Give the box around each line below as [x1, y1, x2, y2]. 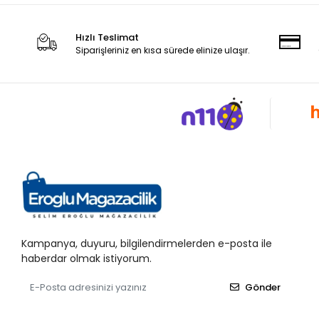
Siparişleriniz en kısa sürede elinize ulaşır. [75, 44, 251, 56]
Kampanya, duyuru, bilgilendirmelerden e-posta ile [21, 236, 273, 251]
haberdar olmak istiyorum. [21, 251, 152, 266]
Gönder [244, 281, 281, 295]
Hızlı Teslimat [75, 31, 140, 44]
